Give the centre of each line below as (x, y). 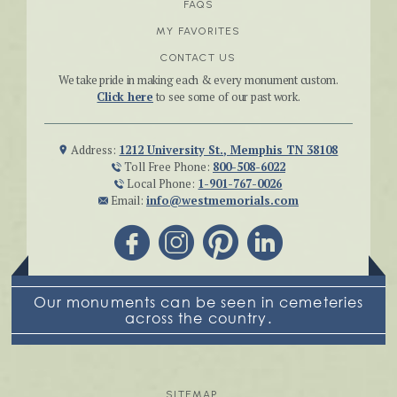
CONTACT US (198, 58)
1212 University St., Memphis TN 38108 (229, 150)
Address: (94, 150)
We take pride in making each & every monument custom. (198, 80)
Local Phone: (161, 184)
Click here (125, 97)
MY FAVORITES (198, 31)
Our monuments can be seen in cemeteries (198, 303)
